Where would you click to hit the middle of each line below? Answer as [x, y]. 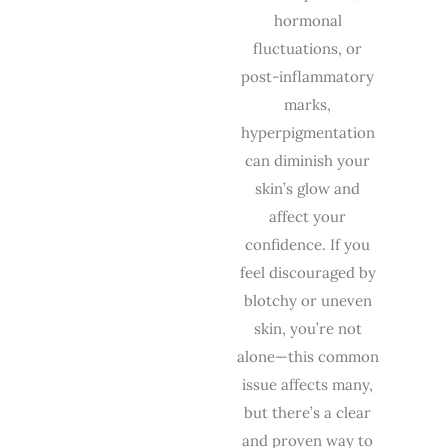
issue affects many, [308, 385]
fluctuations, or [308, 49]
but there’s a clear [308, 413]
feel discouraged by [307, 273]
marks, [308, 105]
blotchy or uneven [307, 301]
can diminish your [308, 161]
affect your [308, 217]
